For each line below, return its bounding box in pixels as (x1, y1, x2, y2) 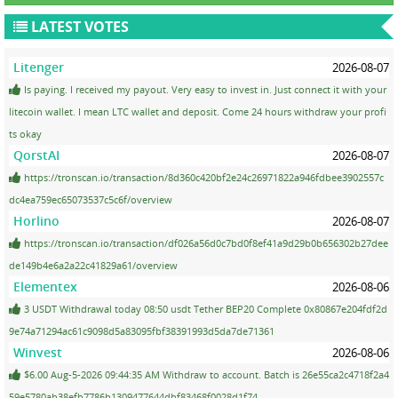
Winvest (13, 343, 62, 361)
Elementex (13, 277, 77, 295)
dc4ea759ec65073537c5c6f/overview (9, 192, 172, 206)
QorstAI (13, 146, 60, 163)
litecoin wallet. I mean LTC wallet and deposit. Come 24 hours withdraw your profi (9, 104, 386, 118)
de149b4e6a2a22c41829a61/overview (9, 258, 178, 272)
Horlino (13, 211, 60, 229)
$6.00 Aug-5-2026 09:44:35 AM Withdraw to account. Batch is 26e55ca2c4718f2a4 (21, 367, 389, 381)
